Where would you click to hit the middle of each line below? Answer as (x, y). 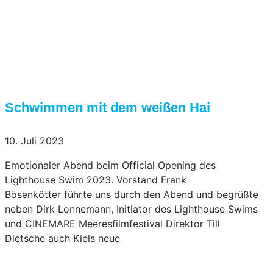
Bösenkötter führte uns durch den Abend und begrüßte (132, 195)
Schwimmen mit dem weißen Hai (108, 107)
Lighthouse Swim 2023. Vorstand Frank (96, 180)
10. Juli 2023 (34, 141)
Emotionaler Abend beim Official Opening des (110, 165)
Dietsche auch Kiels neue (62, 239)
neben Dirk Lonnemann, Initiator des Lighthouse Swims (131, 209)
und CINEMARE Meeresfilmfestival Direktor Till (112, 224)
